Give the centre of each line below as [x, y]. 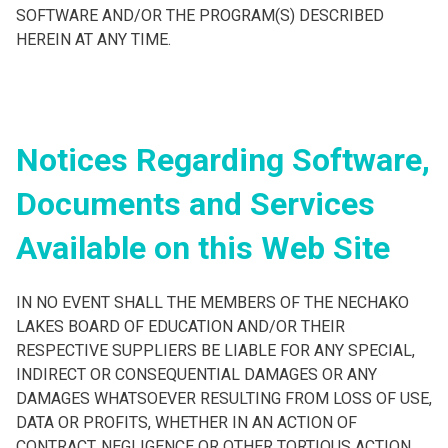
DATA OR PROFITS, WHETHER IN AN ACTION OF [186, 422]
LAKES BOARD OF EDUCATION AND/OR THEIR [180, 326]
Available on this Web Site [203, 248]
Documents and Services [195, 204]
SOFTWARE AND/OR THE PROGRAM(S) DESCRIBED [200, 15]
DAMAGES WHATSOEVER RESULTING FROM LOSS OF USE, [224, 398]
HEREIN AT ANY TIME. [93, 39]
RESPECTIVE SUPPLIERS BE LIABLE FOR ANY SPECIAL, [215, 350]
